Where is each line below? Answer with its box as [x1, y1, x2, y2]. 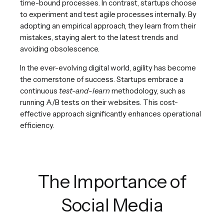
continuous [20, 85, 59, 95]
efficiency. [20, 120, 54, 130]
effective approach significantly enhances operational [20, 108, 201, 118]
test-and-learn [59, 85, 110, 95]
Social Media [61, 193, 163, 216]
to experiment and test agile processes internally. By [20, 9, 196, 19]
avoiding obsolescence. [20, 43, 99, 53]
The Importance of [37, 170, 186, 192]
